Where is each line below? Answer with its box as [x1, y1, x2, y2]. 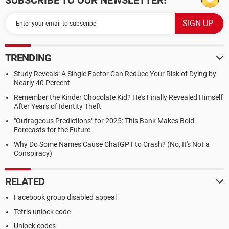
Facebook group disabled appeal [14, 193, 117, 201]
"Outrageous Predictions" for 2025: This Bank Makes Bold [14, 117, 194, 125]
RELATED [5, 175, 44, 188]
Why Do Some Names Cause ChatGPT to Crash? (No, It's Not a [14, 140, 210, 148]
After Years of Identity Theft [14, 102, 101, 110]
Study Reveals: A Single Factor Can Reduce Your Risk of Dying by [14, 70, 216, 78]
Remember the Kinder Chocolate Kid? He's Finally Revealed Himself [14, 93, 223, 101]
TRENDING [5, 52, 51, 64]
